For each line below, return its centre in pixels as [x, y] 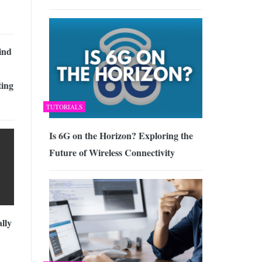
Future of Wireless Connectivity [112, 152]
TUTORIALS [64, 106]
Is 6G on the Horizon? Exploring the [121, 135]
